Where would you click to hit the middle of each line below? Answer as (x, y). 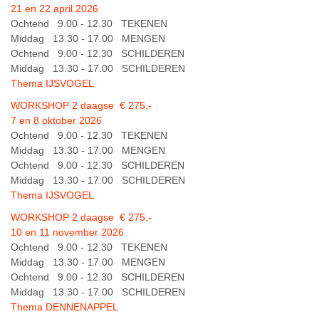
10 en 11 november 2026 (67, 232)
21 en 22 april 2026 (54, 9)
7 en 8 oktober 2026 (56, 120)
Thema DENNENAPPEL (66, 307)
